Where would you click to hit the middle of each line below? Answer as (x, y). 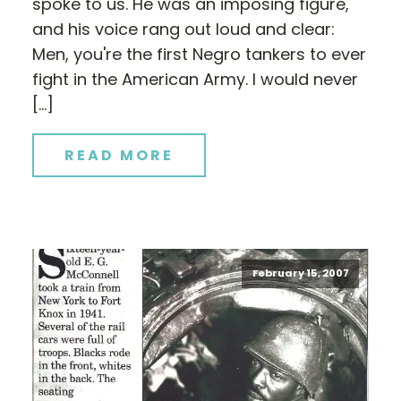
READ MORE (119, 156)
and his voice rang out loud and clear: (183, 30)
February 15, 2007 (300, 273)
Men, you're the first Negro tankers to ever (199, 55)
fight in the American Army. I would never (195, 80)
